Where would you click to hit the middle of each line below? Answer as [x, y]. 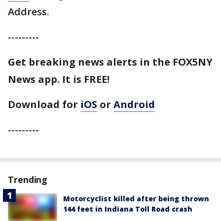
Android [134, 105]
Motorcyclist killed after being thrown [136, 199]
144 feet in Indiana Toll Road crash [128, 209]
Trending [28, 180]
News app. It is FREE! [59, 79]
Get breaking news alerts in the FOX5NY [110, 62]
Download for [44, 105]
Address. [30, 12]
